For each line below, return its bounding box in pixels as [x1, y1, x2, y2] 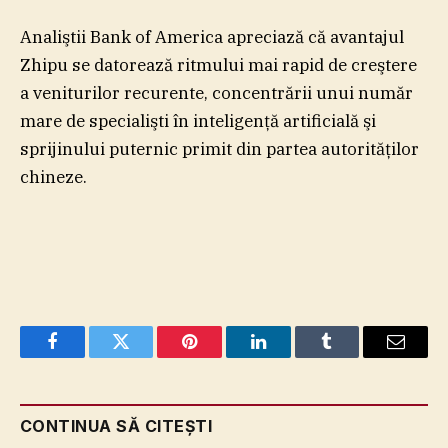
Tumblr [325, 347, 379, 366]
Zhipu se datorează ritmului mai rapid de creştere [20, 53, 417, 76]
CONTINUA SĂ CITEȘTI [20, 415, 213, 436]
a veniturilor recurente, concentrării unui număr [20, 81, 413, 104]
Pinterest [188, 347, 252, 366]
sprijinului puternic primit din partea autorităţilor [20, 137, 419, 160]
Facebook [50, 347, 121, 366]
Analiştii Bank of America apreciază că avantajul [20, 25, 404, 48]
